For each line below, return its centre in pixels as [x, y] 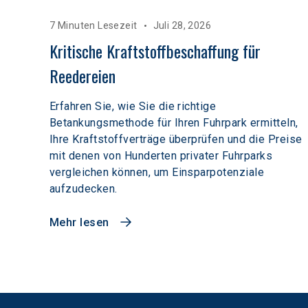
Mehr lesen [79, 223]
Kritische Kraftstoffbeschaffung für [157, 51]
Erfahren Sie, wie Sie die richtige [133, 107]
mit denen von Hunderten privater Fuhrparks [161, 156]
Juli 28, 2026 [182, 26]
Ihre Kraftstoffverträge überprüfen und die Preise [176, 140]
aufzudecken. [84, 189]
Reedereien [82, 76]
